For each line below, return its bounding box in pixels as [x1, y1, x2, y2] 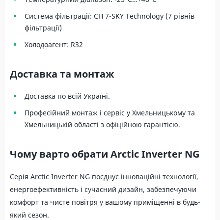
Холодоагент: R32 [25, 39, 83, 49]
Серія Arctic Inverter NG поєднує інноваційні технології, [10, 171, 198, 181]
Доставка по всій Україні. [25, 91, 110, 101]
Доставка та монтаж [10, 67, 114, 81]
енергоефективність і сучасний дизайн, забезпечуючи [10, 184, 196, 194]
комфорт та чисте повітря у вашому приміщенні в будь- [10, 197, 200, 207]
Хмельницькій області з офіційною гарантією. [25, 119, 180, 129]
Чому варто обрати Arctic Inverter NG [10, 147, 199, 161]
